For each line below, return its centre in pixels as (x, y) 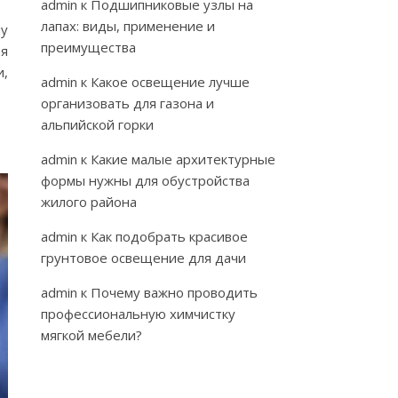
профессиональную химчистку (138, 314)
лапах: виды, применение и (128, 26)
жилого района (89, 202)
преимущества (88, 47)
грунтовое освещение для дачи (143, 258)
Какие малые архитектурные (183, 159)
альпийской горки (97, 124)
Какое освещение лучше (170, 82)
